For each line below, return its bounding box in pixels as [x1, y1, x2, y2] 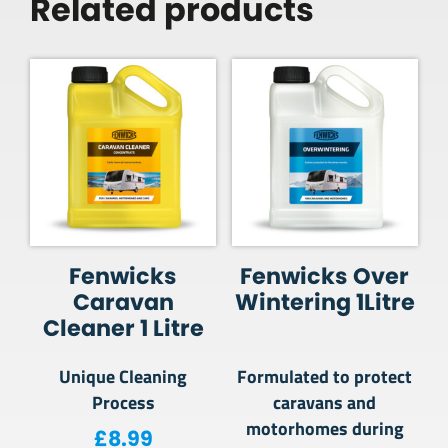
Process [91, 389, 155, 415]
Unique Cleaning [59, 363, 188, 389]
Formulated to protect [237, 363, 413, 389]
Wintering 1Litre [234, 286, 415, 319]
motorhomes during [245, 415, 404, 441]
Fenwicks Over [240, 260, 410, 293]
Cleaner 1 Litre [42, 312, 204, 345]
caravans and [273, 389, 377, 415]
